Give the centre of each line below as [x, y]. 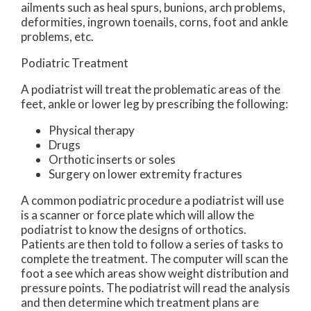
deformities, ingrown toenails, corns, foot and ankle [154, 22]
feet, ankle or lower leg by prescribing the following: [154, 104]
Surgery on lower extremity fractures [145, 174]
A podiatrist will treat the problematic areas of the [151, 90]
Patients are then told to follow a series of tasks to [152, 244]
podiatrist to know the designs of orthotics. [134, 230]
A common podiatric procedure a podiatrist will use [152, 201]
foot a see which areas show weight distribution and [155, 274]
